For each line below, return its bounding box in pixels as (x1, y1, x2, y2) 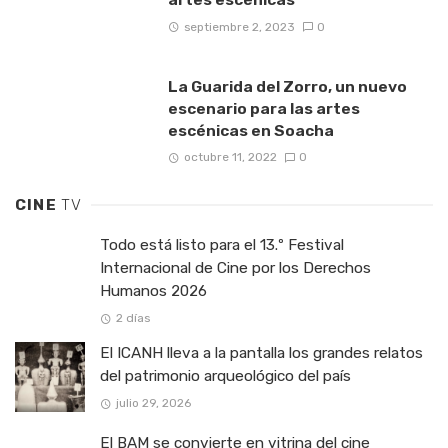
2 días (115, 311, 150, 326)
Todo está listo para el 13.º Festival (100, 235, 344, 254)
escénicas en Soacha (167, 120, 334, 140)
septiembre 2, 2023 (183, 19, 295, 34)
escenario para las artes (167, 98, 360, 118)
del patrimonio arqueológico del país (100, 367, 351, 386)
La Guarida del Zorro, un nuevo (167, 76, 407, 96)
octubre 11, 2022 (183, 149, 277, 164)
